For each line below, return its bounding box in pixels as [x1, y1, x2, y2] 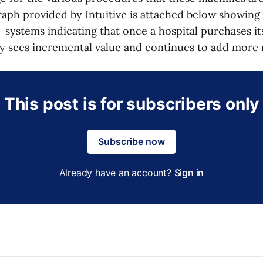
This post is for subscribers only [4, 93, 259, 114]
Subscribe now [98, 135, 165, 147]
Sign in [174, 166, 204, 178]
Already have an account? [59, 166, 174, 178]
